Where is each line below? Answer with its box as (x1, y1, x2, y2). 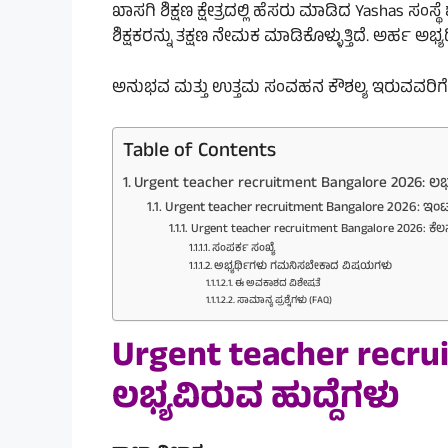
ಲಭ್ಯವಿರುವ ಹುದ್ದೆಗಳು (112, 371, 400, 431)
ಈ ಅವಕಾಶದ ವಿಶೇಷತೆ (235, 276, 322, 294)
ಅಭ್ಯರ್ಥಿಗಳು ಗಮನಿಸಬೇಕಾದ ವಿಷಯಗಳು (213, 258, 392, 277)
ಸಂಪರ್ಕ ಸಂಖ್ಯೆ (211, 240, 275, 259)
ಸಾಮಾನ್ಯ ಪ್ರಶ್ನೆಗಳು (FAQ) (237, 293, 333, 311)
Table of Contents (123, 135, 276, 170)
